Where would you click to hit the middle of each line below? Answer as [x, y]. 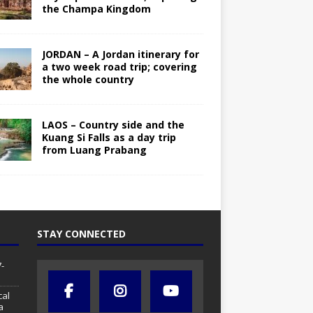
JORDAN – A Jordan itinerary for [120, 54]
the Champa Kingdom [96, 9]
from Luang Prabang [94, 150]
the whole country [88, 80]
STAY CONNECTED [81, 234]
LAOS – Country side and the [113, 125]
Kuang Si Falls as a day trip [109, 138]
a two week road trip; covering [119, 67]
